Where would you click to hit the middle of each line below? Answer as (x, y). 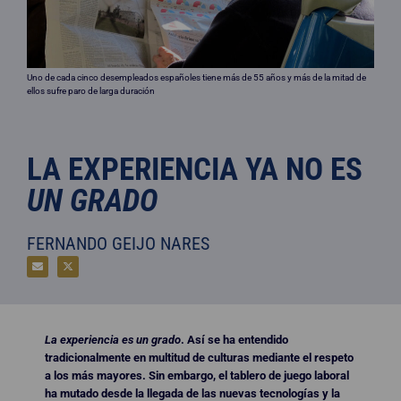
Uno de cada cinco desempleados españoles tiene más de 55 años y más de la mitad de (196, 77)
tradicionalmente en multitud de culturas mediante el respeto (199, 357)
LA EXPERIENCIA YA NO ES (195, 169)
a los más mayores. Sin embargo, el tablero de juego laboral (197, 375)
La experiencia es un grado (113, 339)
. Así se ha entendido (235, 339)
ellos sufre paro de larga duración (91, 90)
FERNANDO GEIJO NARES (118, 243)
